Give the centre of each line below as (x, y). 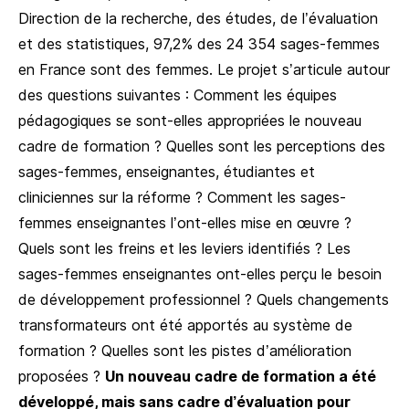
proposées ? (62, 376)
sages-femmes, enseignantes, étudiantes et (167, 171)
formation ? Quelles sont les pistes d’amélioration (185, 350)
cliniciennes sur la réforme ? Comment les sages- (182, 197)
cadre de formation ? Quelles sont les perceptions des (202, 146)
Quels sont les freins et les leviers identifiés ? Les (184, 248)
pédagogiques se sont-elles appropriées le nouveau (190, 120)
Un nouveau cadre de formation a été (241, 376)
